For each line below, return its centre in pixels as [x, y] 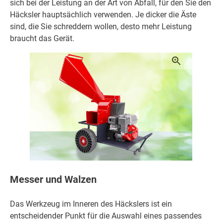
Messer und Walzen [53, 180]
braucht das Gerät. [42, 38]
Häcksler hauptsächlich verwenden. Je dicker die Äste [103, 14]
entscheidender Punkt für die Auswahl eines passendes [106, 216]
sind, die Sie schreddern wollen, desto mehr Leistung [101, 26]
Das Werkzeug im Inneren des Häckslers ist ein [91, 204]
